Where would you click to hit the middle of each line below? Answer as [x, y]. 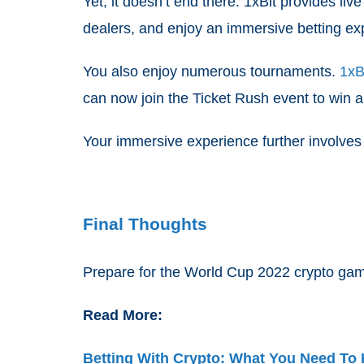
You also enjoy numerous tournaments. [211, 71]
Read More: [123, 315]
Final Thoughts [145, 224]
